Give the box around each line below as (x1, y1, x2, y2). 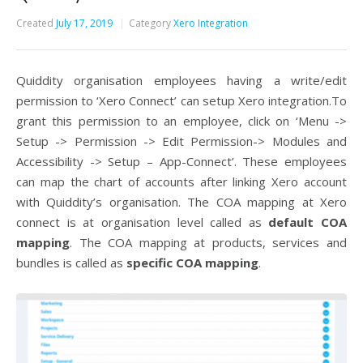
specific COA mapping (126, 254, 258, 271)
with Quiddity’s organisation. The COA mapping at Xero (16, 194, 347, 210)
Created (16, 16, 53, 30)
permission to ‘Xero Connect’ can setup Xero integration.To (16, 92, 347, 109)
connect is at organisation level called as (16, 214, 269, 230)
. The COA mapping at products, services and (70, 234, 347, 250)
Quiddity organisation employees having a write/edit (16, 72, 347, 88)
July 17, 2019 (56, 16, 113, 30)
